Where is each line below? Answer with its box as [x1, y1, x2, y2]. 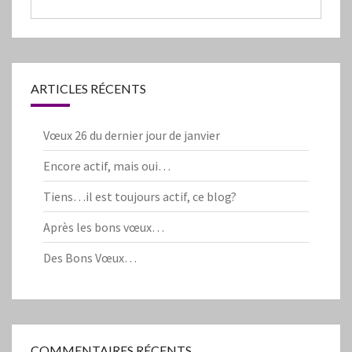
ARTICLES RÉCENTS [31, 81, 146, 97]
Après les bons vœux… [43, 219, 164, 236]
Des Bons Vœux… [43, 250, 137, 266]
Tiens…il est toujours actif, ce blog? [43, 189, 236, 205]
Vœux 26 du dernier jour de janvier [43, 127, 220, 144]
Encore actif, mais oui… [43, 158, 170, 174]
